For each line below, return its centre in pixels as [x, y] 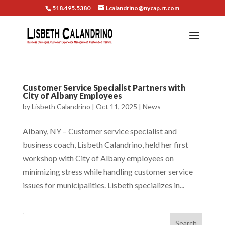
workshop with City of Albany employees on [98, 158]
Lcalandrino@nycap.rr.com [143, 8]
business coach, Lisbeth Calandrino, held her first [105, 144]
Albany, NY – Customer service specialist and [99, 131]
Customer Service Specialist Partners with [104, 88]
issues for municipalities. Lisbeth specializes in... [103, 185]
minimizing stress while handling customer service [107, 172]
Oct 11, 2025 [116, 107]
